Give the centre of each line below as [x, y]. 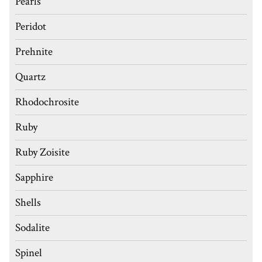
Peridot [31, 27]
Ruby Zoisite [42, 153]
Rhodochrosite [47, 102]
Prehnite [34, 52]
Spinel [29, 253]
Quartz [30, 77]
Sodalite [32, 228]
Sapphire [34, 178]
